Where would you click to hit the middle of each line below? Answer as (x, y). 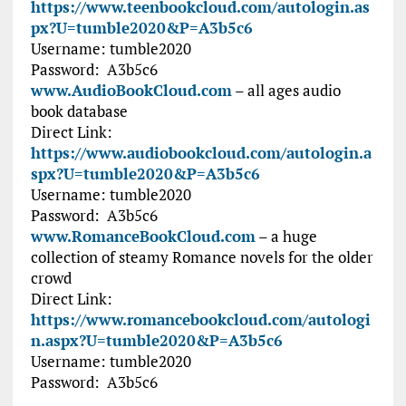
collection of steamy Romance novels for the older (202, 257)
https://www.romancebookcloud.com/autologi (200, 320)
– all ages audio (287, 91)
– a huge (287, 237)
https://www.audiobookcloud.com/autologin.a (201, 153)
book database (79, 111)
